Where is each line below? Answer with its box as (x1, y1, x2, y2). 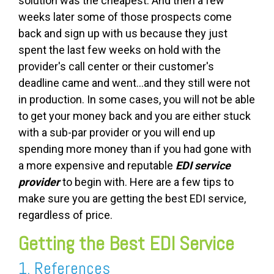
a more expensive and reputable (18, 159, 176, 172)
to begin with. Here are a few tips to (60, 176, 234, 189)
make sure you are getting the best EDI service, (18, 192, 246, 206)
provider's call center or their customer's (18, 60, 214, 73)
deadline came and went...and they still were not (18, 76, 250, 90)
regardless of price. (18, 209, 113, 222)
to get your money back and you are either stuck (18, 109, 251, 123)
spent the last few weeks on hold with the (18, 43, 221, 57)
